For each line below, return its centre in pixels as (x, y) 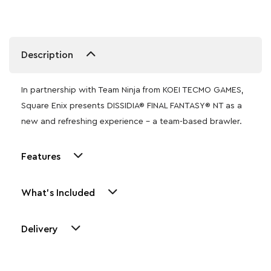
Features (41, 156)
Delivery (40, 229)
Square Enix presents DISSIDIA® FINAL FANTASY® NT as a (132, 106)
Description (47, 55)
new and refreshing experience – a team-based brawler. (132, 121)
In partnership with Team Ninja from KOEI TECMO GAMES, (132, 90)
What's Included (58, 193)
